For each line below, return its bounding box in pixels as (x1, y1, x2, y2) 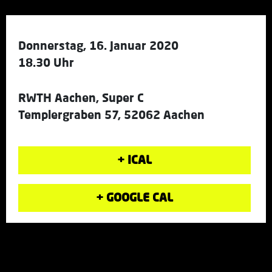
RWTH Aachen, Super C (18, 90, 144, 104)
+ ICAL (117, 152, 152, 166)
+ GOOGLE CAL (96, 189, 173, 204)
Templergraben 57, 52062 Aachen (18, 107, 205, 121)
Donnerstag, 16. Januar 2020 (18, 38, 178, 52)
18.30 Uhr (18, 55, 74, 69)
